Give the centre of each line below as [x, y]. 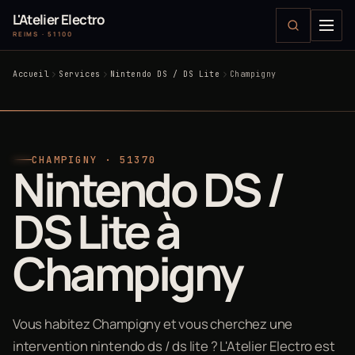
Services [80, 74]
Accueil [31, 74]
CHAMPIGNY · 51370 [94, 159]
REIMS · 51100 [43, 34]
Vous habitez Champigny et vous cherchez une [153, 323]
